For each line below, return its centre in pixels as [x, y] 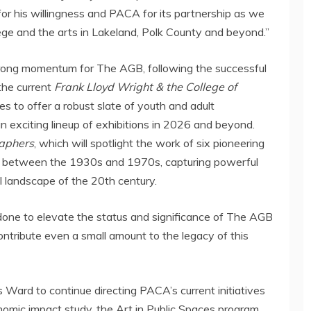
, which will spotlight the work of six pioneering [149, 143]
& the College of [195, 86]
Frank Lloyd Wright [103, 86]
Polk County [172, 32]
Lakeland [114, 32]
